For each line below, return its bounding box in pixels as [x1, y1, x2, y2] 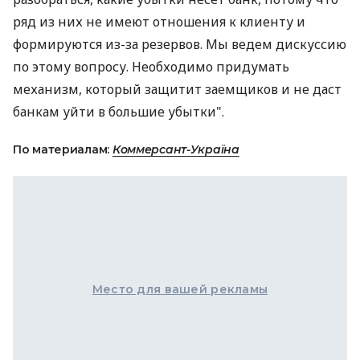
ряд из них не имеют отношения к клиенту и [13, 13, 305, 31]
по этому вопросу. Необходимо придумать [13, 58, 289, 76]
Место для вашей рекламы [92, 282, 268, 297]
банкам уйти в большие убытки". [13, 103, 224, 121]
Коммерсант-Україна [112, 142, 239, 157]
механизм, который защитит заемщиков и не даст [13, 80, 342, 98]
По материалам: [13, 142, 112, 157]
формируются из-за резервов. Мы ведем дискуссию [13, 35, 346, 53]
